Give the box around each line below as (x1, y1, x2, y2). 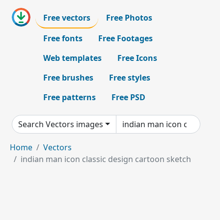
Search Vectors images (18, 119, 103, 130)
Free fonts (43, 33, 82, 44)
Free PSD (111, 92, 145, 103)
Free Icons (117, 53, 157, 63)
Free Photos (106, 12, 152, 23)
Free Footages (98, 33, 153, 44)
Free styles (109, 72, 150, 83)
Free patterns (43, 92, 96, 103)
